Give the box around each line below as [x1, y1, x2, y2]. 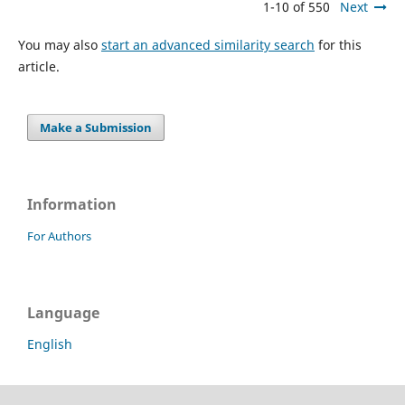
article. [17, 57, 60, 75]
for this [314, 35, 362, 53]
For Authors [27, 227, 91, 244]
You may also [17, 35, 101, 53]
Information [27, 193, 117, 214]
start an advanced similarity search [100, 35, 315, 53]
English [27, 334, 72, 353]
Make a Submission [40, 118, 153, 136]
